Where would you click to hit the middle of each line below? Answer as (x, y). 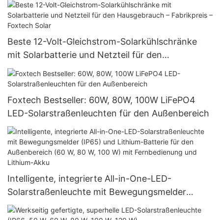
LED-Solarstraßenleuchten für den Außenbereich (108, 113)
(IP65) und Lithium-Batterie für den (80, 205)
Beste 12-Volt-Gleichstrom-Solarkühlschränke (102, 42)
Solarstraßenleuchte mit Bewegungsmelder (97, 192)
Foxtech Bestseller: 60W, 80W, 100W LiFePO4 (101, 100)
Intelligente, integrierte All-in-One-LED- (89, 178)
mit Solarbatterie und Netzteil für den (85, 55)
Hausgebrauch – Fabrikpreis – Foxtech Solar (98, 68)
